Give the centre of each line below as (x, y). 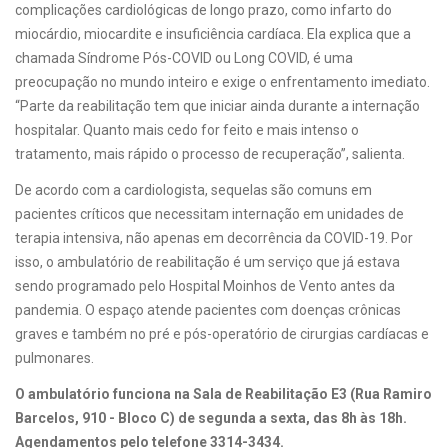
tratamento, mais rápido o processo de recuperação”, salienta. (211, 154)
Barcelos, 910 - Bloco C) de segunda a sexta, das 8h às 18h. (211, 418)
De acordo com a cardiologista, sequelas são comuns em (193, 190)
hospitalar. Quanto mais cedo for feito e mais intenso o (187, 130)
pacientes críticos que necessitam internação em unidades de (209, 214)
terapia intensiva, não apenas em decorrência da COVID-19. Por (214, 238)
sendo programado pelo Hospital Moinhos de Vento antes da (205, 286)
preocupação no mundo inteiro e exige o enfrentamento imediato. (222, 82)
